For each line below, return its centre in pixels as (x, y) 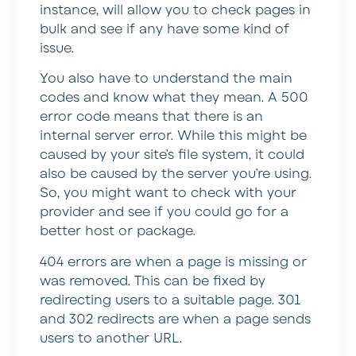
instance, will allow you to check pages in (175, 11)
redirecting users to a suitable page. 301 (170, 300)
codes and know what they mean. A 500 (174, 98)
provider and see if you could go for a (164, 213)
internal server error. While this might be (173, 136)
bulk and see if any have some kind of (164, 30)
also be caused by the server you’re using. (176, 174)
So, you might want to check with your (168, 193)
